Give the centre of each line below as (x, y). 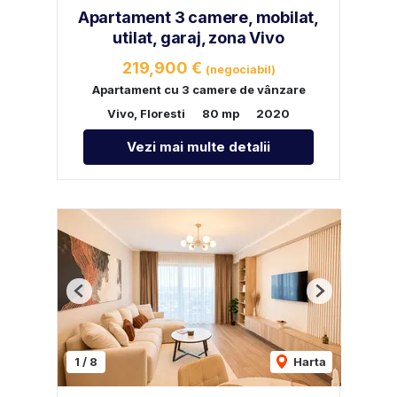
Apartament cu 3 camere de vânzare (198, 89)
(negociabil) (240, 69)
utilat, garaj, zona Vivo (198, 37)
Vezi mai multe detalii (198, 146)
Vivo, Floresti (146, 113)
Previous (105, 297)
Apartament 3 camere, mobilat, (198, 17)
